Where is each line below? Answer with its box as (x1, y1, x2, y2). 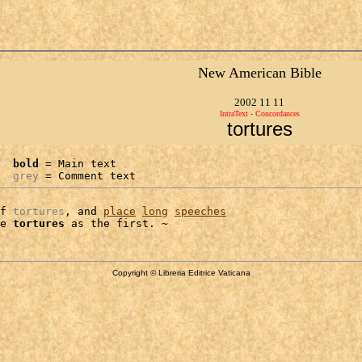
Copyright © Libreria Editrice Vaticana (112, 268, 250, 277)
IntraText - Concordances (219, 109, 300, 118)
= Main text (39, 158, 116, 170)
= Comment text (39, 170, 136, 182)
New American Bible (197, 65, 322, 81)
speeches (175, 205, 226, 217)
